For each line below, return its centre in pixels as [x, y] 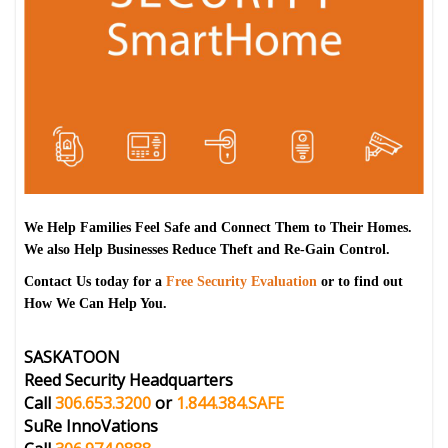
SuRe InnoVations [91, 425]
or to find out [360, 281]
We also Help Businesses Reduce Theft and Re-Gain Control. [207, 249]
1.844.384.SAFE [230, 402]
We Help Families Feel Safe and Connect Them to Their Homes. [218, 227]
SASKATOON [72, 356]
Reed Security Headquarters [129, 379]
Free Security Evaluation [242, 281]
